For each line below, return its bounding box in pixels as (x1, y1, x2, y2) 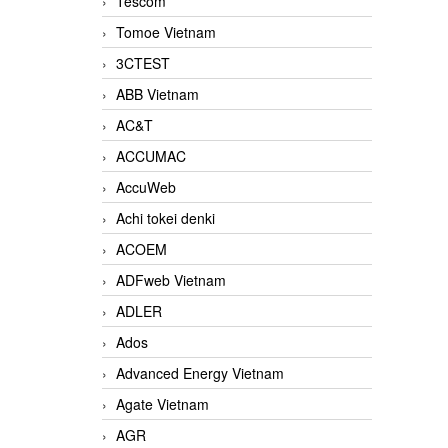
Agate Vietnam (116, 394, 209, 415)
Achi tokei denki (116, 208, 215, 229)
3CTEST (116, 53, 170, 74)
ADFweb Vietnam (116, 270, 226, 291)
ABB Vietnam (116, 84, 199, 105)
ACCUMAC (116, 146, 186, 167)
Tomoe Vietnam (116, 22, 216, 43)
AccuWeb (116, 177, 176, 198)
